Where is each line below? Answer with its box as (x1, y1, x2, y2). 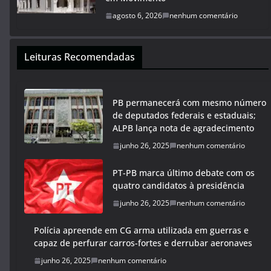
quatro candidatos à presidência (113, 180, 244, 191)
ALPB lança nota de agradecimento (113, 122, 254, 134)
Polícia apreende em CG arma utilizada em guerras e (34, 224, 249, 236)
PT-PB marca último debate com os (113, 167, 255, 178)
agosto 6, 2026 (113, 10, 162, 21)
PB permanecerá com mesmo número (113, 97, 266, 108)
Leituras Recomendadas (24, 50, 135, 64)
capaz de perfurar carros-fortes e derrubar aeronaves (34, 237, 252, 249)
